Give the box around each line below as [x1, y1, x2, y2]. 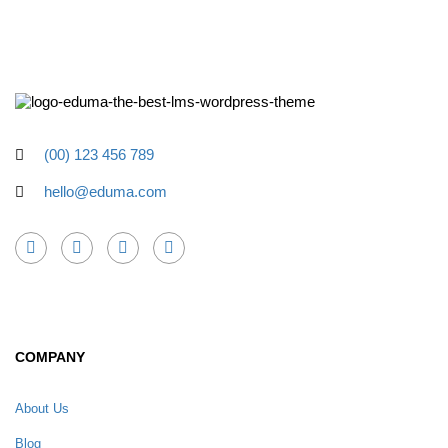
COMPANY [15, 349, 85, 365]
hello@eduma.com [44, 183, 167, 200]
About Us [15, 401, 69, 416]
